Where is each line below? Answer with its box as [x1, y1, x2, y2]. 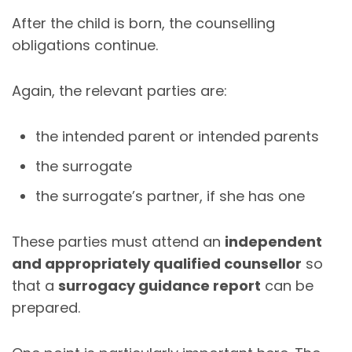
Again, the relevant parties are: [12, 80, 227, 101]
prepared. [12, 297, 80, 317]
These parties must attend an [12, 231, 225, 251]
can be [261, 275, 313, 295]
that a [12, 275, 58, 295]
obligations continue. [12, 35, 158, 55]
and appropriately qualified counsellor [12, 253, 302, 273]
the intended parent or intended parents [35, 126, 319, 146]
